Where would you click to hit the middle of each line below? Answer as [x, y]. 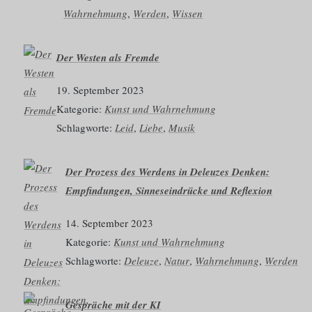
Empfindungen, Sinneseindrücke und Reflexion [169, 190]
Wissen [188, 13]
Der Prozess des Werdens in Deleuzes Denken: [168, 171]
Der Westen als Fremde [108, 57]
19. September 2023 [101, 89]
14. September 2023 [110, 223]
